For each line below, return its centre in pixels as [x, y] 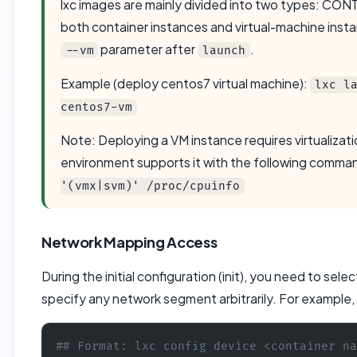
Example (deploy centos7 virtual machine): [186, 83]
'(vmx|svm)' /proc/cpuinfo [151, 186]
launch [224, 50]
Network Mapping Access [129, 242]
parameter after [148, 49]
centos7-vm [97, 107]
